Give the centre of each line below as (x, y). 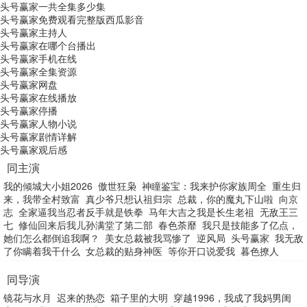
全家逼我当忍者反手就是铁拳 (81, 212)
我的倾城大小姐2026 (48, 186)
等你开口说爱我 (201, 251)
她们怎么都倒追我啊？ (51, 238)
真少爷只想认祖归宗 (129, 199)
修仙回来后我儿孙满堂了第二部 (86, 225)
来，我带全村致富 (42, 199)
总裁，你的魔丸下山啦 (225, 199)
